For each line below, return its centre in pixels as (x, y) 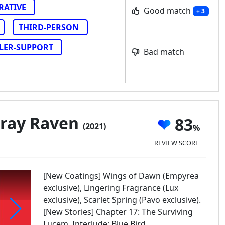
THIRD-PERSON (49, 27)
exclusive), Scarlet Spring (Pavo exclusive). (122, 200)
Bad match (163, 52)
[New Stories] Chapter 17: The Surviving (118, 212)
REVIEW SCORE (176, 142)
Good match (167, 10)
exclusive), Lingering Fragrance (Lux (110, 188)
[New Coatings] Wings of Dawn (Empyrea (121, 176)
